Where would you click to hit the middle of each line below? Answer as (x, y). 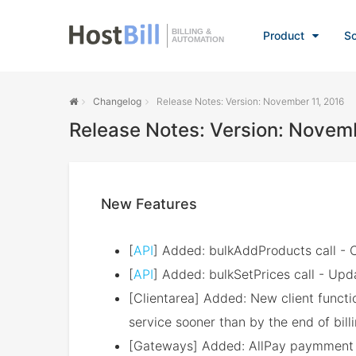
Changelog (117, 101)
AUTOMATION (198, 39)
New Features (149, 204)
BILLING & (192, 31)
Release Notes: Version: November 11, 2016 (250, 101)
